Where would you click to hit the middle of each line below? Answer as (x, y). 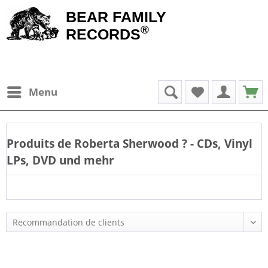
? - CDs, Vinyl (217, 143)
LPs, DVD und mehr (60, 160)
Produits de (39, 143)
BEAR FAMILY (116, 17)
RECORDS (103, 34)
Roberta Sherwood (127, 143)
